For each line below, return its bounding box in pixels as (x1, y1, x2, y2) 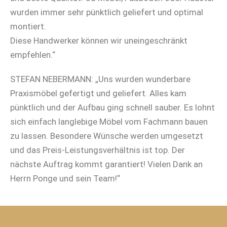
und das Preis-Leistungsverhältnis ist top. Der (10, 145, 185, 155)
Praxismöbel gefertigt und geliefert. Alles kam (10, 88, 186, 98)
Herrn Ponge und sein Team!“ (10, 173, 120, 183)
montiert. (10, 21, 46, 31)
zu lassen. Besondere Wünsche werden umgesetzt (10, 131, 203, 141)
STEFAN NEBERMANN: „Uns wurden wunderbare (10, 74, 191, 84)
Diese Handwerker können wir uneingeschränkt (10, 35, 187, 46)
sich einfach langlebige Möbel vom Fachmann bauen (10, 117, 208, 127)
